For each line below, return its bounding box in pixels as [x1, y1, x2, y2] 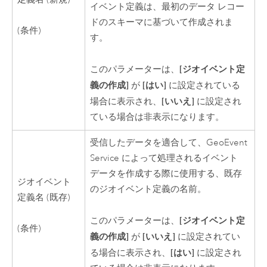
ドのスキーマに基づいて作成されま [90, 16, 234, 28]
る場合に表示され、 [90, 247, 171, 259]
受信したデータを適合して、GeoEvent [90, 136, 248, 148]
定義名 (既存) [17, 191, 71, 203]
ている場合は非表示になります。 [90, 111, 225, 123]
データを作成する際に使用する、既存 [90, 167, 243, 179]
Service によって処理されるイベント [90, 152, 238, 164]
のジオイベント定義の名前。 [90, 183, 207, 195]
